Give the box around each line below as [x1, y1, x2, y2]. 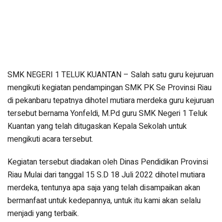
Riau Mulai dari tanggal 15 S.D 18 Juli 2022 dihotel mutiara [7, 169, 205, 181]
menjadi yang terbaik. [7, 208, 79, 220]
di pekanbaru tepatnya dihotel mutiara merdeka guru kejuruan [7, 95, 214, 107]
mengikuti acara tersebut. [7, 133, 93, 146]
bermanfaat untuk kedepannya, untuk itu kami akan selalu [7, 195, 201, 207]
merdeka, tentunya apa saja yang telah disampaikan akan [7, 182, 200, 194]
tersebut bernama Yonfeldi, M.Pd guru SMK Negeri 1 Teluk [7, 108, 208, 120]
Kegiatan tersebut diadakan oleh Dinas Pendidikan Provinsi [7, 156, 208, 168]
